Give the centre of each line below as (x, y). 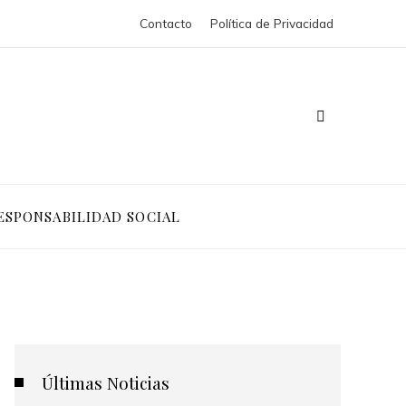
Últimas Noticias (106, 382)
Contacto (166, 23)
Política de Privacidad (272, 23)
